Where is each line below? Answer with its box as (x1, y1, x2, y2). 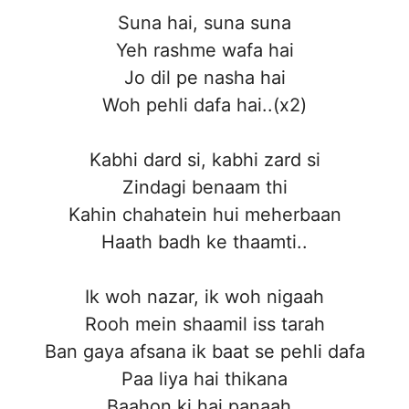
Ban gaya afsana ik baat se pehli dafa (44, 341, 365, 363)
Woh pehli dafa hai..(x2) (102, 94, 307, 117)
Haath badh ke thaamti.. (101, 231, 308, 254)
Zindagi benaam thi (121, 176, 288, 199)
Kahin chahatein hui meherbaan (68, 204, 341, 226)
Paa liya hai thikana (121, 368, 288, 391)
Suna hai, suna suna (118, 12, 291, 35)
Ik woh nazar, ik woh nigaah (85, 286, 324, 309)
